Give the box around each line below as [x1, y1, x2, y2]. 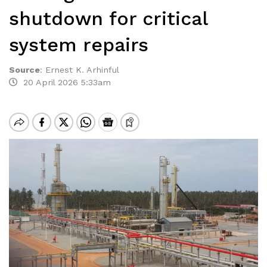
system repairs [9, 33, 148, 56]
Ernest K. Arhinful [45, 65, 119, 74]
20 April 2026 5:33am [17, 77, 111, 87]
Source [9, 65, 40, 74]
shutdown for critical [9, 7, 207, 30]
